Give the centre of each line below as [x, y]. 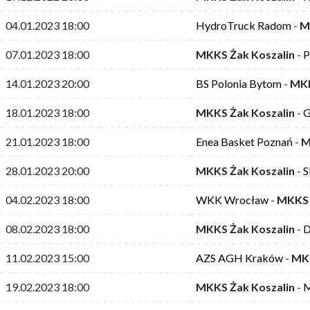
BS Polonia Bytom [240, 83]
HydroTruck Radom [244, 25]
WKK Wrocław [232, 199]
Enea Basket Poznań [244, 141]
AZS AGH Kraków [239, 257]
